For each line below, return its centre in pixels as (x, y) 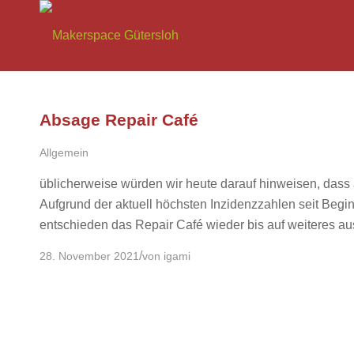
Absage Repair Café (119, 120)
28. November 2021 (89, 256)
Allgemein (64, 153)
